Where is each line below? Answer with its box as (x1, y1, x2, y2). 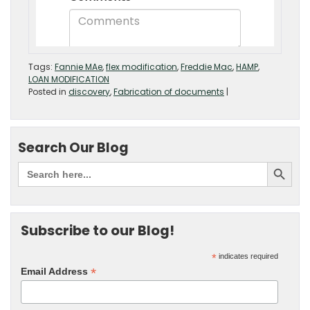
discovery (69, 86, 110, 98)
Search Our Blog (18, 138, 129, 158)
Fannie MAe (55, 61, 102, 73)
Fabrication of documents (113, 86, 224, 98)
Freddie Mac (181, 61, 232, 73)
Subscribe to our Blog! (21, 221, 174, 241)
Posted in (28, 86, 69, 98)
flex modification (106, 61, 177, 73)
